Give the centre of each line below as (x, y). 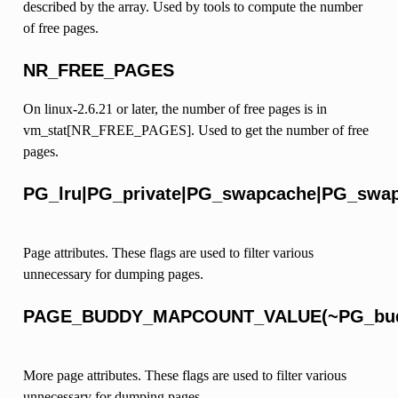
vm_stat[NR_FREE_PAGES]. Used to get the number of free (195, 130)
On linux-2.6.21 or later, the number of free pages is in (175, 108)
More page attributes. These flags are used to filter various (184, 375)
